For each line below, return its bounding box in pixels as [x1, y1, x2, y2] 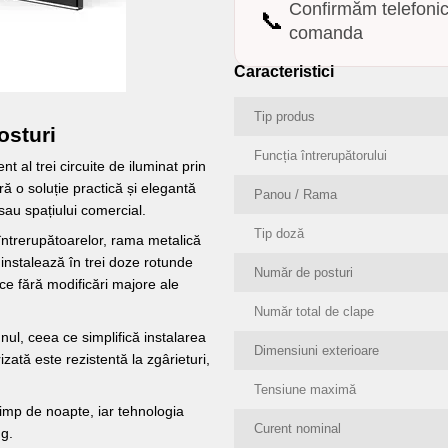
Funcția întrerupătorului [254, 148, 387, 163]
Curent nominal [254, 421, 341, 436]
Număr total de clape [254, 304, 374, 319]
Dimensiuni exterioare [254, 343, 379, 358]
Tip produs [254, 109, 315, 124]
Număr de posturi [254, 265, 353, 280]
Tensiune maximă [254, 382, 356, 397]
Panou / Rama [254, 187, 337, 202]
